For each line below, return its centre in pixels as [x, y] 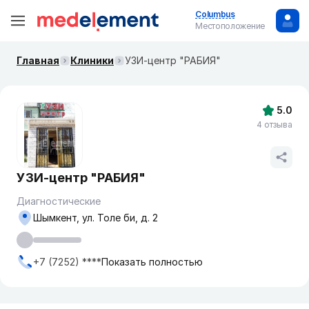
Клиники [92, 60]
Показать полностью [152, 262]
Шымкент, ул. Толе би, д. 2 [96, 218]
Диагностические [59, 201]
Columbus [215, 14]
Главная [38, 60]
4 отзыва [275, 124]
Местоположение [230, 26]
